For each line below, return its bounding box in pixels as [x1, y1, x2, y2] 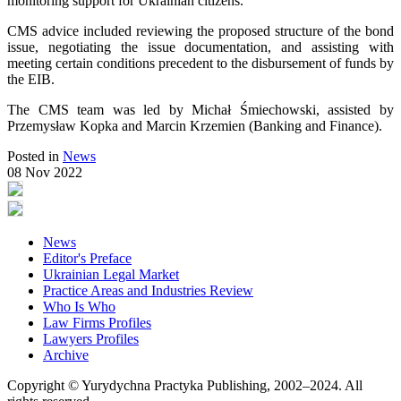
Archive [43, 347, 89, 363]
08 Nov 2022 [7, 165, 82, 181]
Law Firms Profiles [43, 315, 151, 331]
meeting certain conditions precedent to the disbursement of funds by [7, 55, 394, 72]
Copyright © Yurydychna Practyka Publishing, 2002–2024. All [7, 378, 363, 394]
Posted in [7, 149, 63, 165]
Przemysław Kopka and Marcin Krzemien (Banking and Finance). [7, 118, 382, 134]
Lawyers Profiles [43, 331, 139, 347]
